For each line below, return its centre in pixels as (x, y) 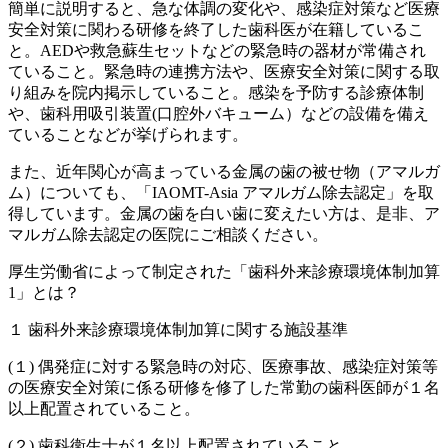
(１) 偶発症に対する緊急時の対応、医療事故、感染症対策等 (223, 367)
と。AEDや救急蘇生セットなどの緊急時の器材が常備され (217, 51)
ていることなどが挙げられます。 (128, 135)
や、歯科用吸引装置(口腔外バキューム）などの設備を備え (218, 114)
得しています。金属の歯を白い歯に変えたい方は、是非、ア (224, 214)
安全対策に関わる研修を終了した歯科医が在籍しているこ (216, 30)
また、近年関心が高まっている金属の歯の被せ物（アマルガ (224, 172)
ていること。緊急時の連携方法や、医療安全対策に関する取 (224, 72)
